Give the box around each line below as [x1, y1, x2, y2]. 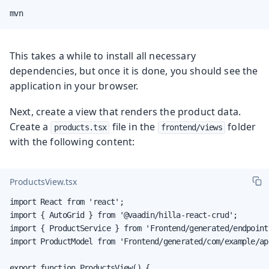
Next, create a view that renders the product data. [10, 104, 241, 118]
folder [225, 119, 256, 133]
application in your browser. [10, 79, 139, 92]
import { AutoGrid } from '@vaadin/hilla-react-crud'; [10, 210, 238, 220]
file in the [109, 119, 158, 133]
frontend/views [160, 122, 222, 132]
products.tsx [53, 122, 107, 132]
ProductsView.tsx [10, 176, 77, 188]
